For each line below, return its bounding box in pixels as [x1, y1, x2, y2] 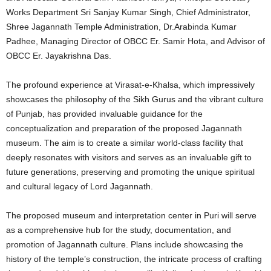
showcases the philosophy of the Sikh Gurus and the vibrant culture [6, 94, 264, 104]
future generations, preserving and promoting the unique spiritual [6, 166, 255, 177]
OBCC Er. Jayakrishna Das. [6, 50, 111, 60]
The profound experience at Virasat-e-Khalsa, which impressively [6, 79, 255, 90]
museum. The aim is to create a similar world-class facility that [6, 137, 243, 148]
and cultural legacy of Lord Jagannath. [6, 181, 153, 191]
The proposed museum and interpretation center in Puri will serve [6, 210, 256, 220]
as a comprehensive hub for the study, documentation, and [6, 224, 231, 235]
